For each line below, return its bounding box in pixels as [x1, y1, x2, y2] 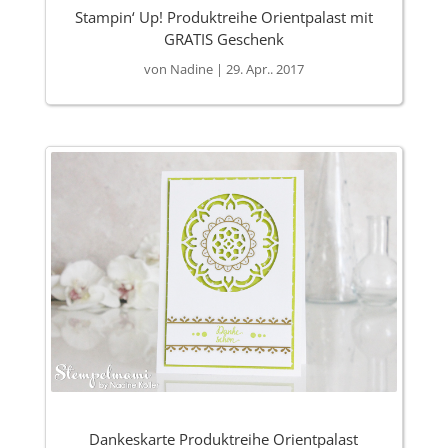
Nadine [169, 60, 213, 79]
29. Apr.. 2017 [225, 60, 304, 79]
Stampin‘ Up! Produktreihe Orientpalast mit [74, 7, 373, 28]
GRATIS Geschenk [163, 29, 284, 50]
